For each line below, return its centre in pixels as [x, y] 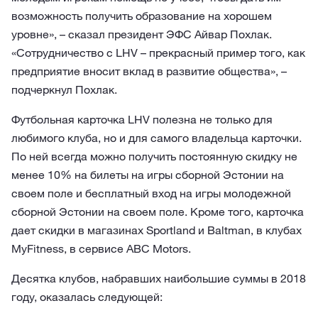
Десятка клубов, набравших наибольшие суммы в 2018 [159, 278]
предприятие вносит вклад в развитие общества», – [149, 71]
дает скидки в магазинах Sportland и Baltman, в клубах [157, 230]
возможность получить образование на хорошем [142, 16]
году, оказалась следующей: [87, 297]
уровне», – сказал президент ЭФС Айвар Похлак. [142, 34]
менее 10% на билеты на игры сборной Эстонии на [148, 175]
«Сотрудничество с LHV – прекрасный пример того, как [158, 53]
